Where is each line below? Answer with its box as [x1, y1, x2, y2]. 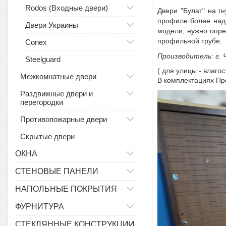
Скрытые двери [20, 132, 75, 141]
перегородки [20, 98, 63, 106]
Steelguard [25, 55, 61, 64]
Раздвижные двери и [20, 89, 93, 98]
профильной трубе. [157, 37, 222, 45]
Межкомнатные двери [20, 72, 96, 81]
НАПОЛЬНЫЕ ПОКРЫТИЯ [15, 185, 117, 193]
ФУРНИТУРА [15, 202, 64, 211]
